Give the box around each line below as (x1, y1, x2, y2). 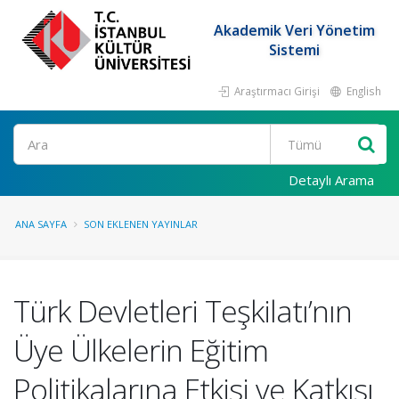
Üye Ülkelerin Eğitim (13, 330, 268, 370)
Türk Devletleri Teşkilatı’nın (13, 290, 352, 331)
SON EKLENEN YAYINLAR (84, 217, 198, 231)
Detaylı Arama (289, 171, 374, 189)
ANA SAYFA (15, 217, 67, 231)
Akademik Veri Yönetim (213, 20, 375, 40)
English (344, 84, 381, 98)
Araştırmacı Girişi (232, 84, 320, 98)
